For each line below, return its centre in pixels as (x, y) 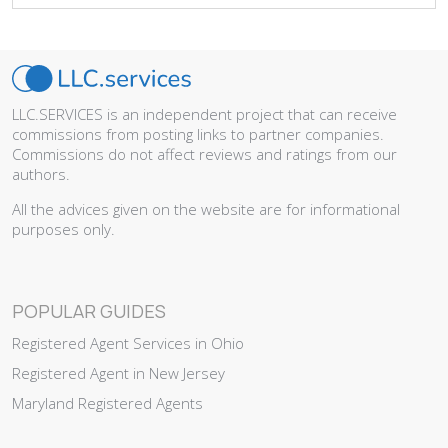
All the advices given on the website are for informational (206, 209)
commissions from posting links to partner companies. (198, 134)
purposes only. (63, 229)
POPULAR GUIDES (89, 311)
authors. (41, 174)
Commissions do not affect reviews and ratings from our (204, 154)
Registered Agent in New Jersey (118, 373)
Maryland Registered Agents (107, 403)
